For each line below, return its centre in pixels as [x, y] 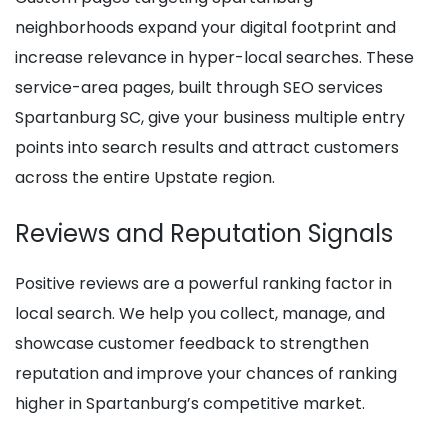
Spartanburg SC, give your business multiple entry [210, 118]
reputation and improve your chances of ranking [206, 374]
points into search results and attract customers [207, 148]
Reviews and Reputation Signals [204, 234]
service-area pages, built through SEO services [199, 88]
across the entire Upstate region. [145, 178]
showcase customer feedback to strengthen [192, 344]
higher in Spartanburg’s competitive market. [190, 404]
